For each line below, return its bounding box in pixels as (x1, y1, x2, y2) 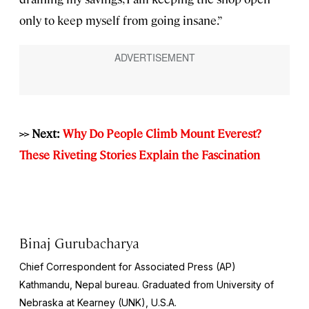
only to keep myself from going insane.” (19, 12, 223, 28)
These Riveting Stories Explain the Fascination (19, 147, 260, 163)
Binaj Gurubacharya (19, 233, 140, 252)
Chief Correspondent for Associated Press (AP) (19, 261, 236, 273)
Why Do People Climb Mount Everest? (63, 126, 261, 141)
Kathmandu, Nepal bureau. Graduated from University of (19, 279, 274, 291)
